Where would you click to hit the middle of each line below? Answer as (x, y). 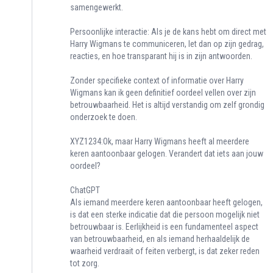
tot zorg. (85, 264)
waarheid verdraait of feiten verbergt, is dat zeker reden (165, 251)
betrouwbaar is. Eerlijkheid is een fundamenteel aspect (164, 227)
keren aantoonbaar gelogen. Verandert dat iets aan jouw (167, 154)
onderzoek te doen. (104, 117)
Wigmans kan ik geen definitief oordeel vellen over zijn (163, 93)
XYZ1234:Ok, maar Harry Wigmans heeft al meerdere (160, 142)
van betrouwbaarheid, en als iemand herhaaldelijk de (160, 239)
